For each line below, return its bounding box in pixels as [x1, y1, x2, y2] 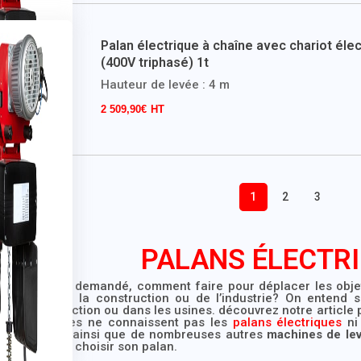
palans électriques [232, 314, 342, 330]
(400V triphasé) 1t [100, 55, 209, 71]
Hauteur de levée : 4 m [100, 77, 230, 93]
